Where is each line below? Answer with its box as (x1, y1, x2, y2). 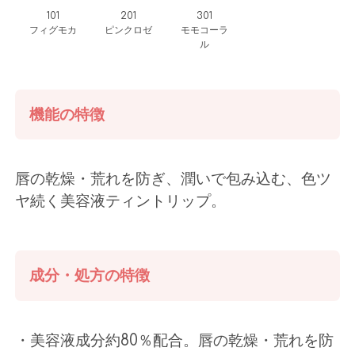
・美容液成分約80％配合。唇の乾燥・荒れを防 (15, 331, 334, 349)
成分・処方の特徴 (29, 266, 151, 284)
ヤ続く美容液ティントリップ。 (15, 193, 227, 210)
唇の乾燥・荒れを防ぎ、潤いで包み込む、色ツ (15, 170, 332, 188)
